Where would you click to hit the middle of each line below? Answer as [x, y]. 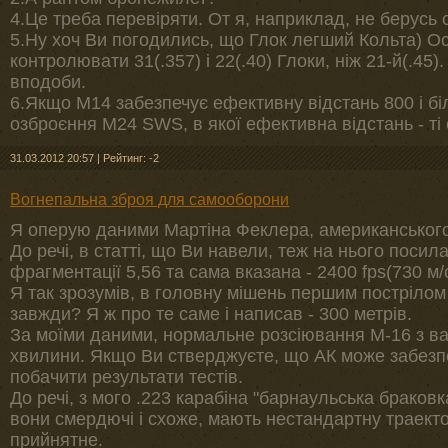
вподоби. [48, 82]
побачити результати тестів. [126, 377]
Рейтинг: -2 [131, 158]
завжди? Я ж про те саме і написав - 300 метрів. [211, 314]
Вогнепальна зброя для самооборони [149, 199]
